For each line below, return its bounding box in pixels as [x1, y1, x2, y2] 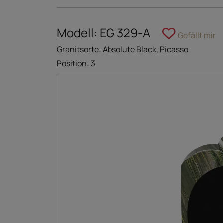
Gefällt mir [178, 29, 216, 41]
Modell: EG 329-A [57, 24, 150, 41]
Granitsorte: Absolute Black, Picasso [57, 43, 188, 55]
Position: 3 [57, 57, 95, 69]
